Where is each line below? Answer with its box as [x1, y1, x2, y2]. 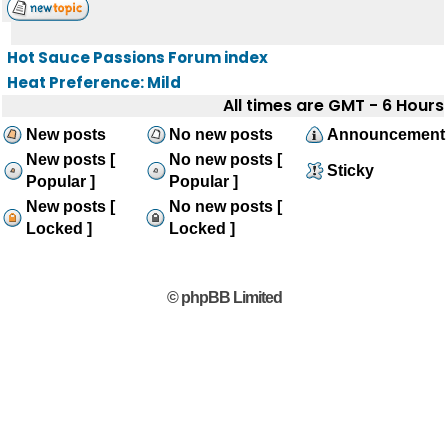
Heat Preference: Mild [7, 72, 181, 93]
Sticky [327, 162, 374, 179]
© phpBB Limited [166, 289, 282, 306]
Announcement [327, 126, 445, 143]
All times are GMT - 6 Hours [223, 94, 444, 117]
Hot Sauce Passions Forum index [7, 47, 268, 68]
